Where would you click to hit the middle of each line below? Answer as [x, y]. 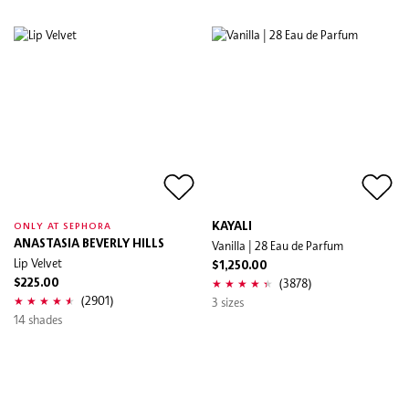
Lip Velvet [38, 262]
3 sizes [228, 302]
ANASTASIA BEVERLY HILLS [89, 244]
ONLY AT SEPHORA [63, 226]
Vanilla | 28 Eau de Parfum [278, 245]
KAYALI [232, 226]
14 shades [38, 319]
